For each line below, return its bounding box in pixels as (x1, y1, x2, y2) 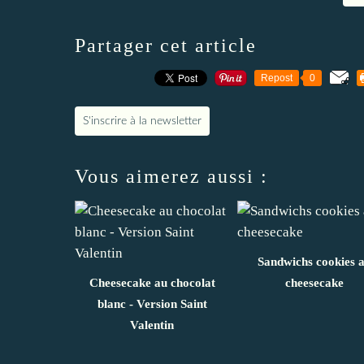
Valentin (130, 318, 174, 331)
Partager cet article (75, 34, 257, 56)
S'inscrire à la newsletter (83, 115, 201, 127)
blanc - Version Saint (97, 297, 207, 310)
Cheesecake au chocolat (89, 275, 215, 289)
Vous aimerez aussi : (75, 165, 268, 187)
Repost (261, 71, 292, 84)
